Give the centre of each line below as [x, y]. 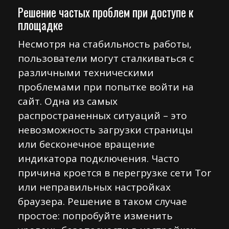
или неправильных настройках [94, 187]
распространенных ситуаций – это [102, 116]
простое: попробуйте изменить [95, 216]
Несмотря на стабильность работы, [105, 44]
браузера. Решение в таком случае [102, 201]
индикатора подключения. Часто [99, 158]
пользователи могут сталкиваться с [106, 58]
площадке [40, 25]
